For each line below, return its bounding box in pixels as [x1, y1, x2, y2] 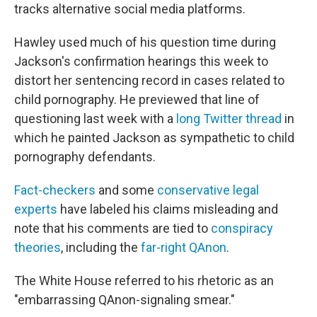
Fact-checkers [14, 183, 96, 197]
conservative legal [157, 183, 259, 197]
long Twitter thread [176, 111, 282, 126]
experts [14, 202, 57, 217]
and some [96, 183, 157, 197]
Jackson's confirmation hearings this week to [14, 54, 268, 69]
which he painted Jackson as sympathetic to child [14, 130, 294, 145]
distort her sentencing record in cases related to [14, 73, 284, 88]
